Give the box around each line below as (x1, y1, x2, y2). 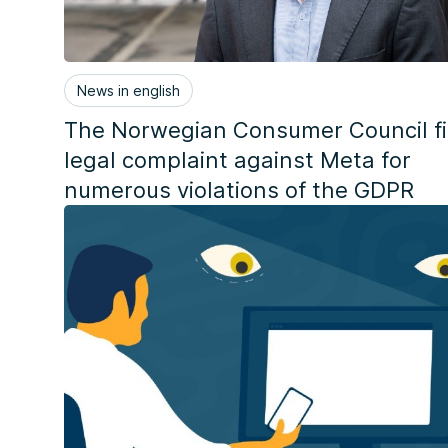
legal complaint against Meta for (64, 147, 411, 174)
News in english (77, 82, 180, 100)
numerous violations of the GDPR (64, 177, 420, 204)
